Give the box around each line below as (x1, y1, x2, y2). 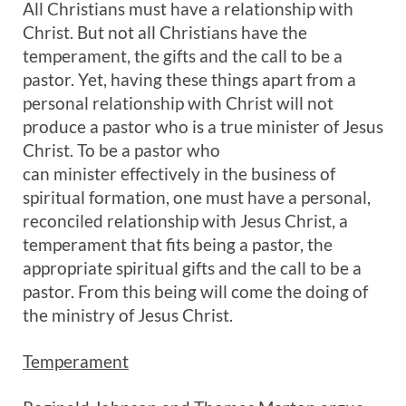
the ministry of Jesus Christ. (23, 304, 233, 325)
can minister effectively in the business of (23, 163, 335, 184)
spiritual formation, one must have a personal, (23, 187, 371, 208)
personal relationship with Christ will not (23, 92, 333, 113)
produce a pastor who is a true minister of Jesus (23, 116, 383, 137)
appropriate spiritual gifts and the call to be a (23, 257, 362, 278)
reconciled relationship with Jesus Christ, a (23, 210, 348, 231)
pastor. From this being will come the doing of (23, 281, 368, 302)
